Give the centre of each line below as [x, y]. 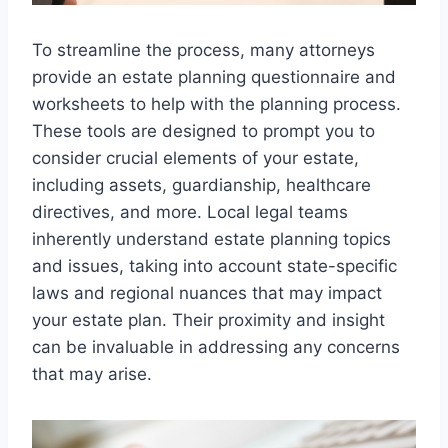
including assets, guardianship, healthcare [201, 185]
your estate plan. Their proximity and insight [208, 320]
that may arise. [92, 374]
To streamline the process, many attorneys [203, 50]
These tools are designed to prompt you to [203, 131]
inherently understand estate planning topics [211, 239]
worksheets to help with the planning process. [216, 104]
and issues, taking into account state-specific [214, 266]
